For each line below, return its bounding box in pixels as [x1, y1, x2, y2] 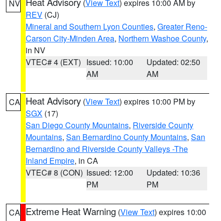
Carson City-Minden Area [26, 33, 114, 44]
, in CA [74, 155, 98, 166]
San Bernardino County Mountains [66, 131, 187, 143]
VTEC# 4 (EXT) [26, 56, 81, 68]
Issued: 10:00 [86, 56, 133, 68]
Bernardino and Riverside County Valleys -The [26, 143, 188, 154]
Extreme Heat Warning [26, 205, 116, 218]
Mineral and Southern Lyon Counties [26, 21, 153, 32]
